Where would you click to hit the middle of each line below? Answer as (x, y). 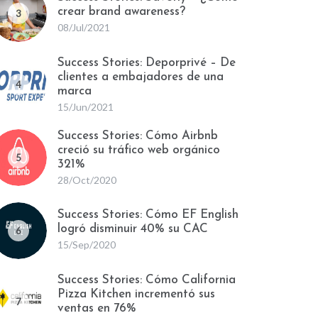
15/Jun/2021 (86, 107)
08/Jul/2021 (84, 27)
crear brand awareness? (121, 12)
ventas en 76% (97, 308)
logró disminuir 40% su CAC (133, 229)
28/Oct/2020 (87, 180)
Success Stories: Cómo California (147, 280)
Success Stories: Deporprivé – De (147, 63)
